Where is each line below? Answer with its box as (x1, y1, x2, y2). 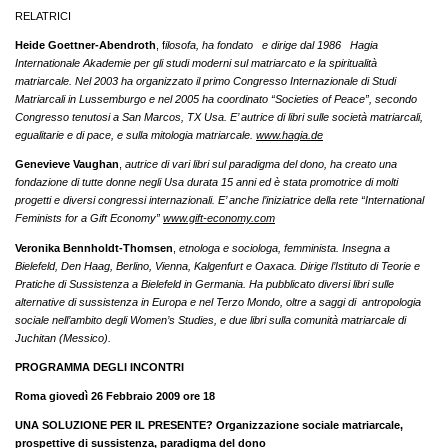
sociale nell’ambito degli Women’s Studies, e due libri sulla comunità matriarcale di (15, 313, 406, 326)
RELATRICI (15, 9, 71, 22)
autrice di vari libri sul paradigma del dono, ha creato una (125, 158, 397, 171)
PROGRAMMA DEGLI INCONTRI (15, 360, 184, 373)
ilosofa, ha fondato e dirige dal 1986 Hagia (165, 39, 378, 51)
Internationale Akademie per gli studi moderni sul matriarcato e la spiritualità (15, 57, 377, 69)
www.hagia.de (256, 129, 323, 141)
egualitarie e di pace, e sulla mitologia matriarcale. (15, 129, 256, 141)
